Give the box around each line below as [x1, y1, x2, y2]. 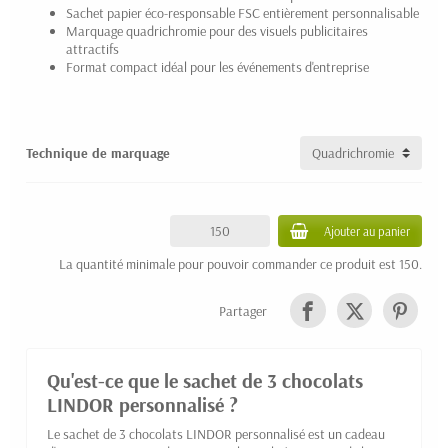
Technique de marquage [26, 143, 170, 162]
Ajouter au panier [324, 222, 410, 239]
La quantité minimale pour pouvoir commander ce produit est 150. [59, 254, 422, 273]
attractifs [66, 39, 119, 58]
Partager [219, 301, 268, 320]
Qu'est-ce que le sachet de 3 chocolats [47, 367, 363, 393]
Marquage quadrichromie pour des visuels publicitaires [66, 21, 368, 40]
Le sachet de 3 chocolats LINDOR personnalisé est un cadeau [47, 424, 385, 443]
